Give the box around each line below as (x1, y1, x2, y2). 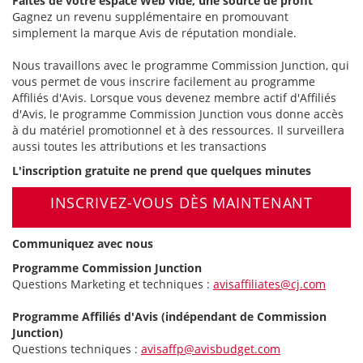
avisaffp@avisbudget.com (141, 341, 280, 357)
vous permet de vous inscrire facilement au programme (12, 74, 315, 89)
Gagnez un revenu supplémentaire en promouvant (12, 9, 288, 24)
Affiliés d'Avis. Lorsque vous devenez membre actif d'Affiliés (12, 90, 336, 105)
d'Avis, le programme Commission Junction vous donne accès (12, 106, 344, 122)
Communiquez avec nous (12, 236, 153, 251)
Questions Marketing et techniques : (12, 276, 213, 292)
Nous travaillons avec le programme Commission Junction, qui (12, 58, 349, 73)
